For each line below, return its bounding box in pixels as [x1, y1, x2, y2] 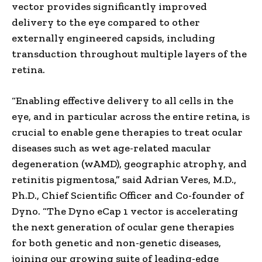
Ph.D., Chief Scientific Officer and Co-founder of [12, 188, 244, 202]
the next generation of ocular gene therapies [12, 220, 234, 233]
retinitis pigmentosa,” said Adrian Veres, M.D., [12, 173, 236, 186]
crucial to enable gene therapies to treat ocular [12, 125, 243, 139]
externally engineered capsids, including [12, 31, 215, 44]
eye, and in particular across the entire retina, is [12, 109, 250, 123]
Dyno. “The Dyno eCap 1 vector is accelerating [12, 204, 238, 218]
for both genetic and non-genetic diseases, [12, 236, 221, 249]
